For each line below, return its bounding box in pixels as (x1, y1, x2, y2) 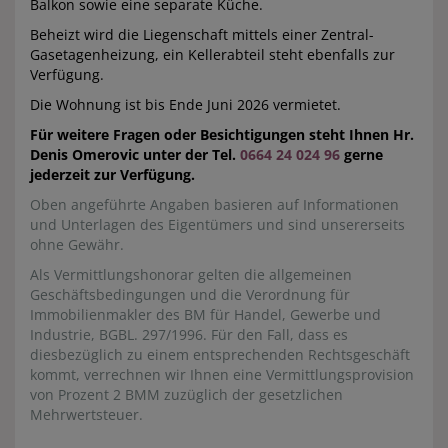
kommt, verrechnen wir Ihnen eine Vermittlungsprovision (30, 365, 414, 385)
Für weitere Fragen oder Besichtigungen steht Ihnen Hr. (30, 125, 414, 145)
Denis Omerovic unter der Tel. (30, 145, 240, 165)
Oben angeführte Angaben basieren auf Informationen (30, 195, 399, 215)
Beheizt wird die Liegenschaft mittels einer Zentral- (30, 25, 374, 45)
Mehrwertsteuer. (30, 405, 143, 425)
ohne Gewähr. (30, 235, 124, 255)
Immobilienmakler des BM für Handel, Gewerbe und (30, 305, 381, 325)
